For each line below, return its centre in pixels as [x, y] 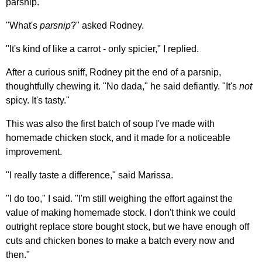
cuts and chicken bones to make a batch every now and [120, 240]
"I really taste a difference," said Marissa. [89, 175]
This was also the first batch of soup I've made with [110, 123]
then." [18, 254]
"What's [23, 25]
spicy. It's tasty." [38, 100]
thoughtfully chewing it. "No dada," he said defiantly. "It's [123, 86]
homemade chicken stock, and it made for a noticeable [118, 137]
